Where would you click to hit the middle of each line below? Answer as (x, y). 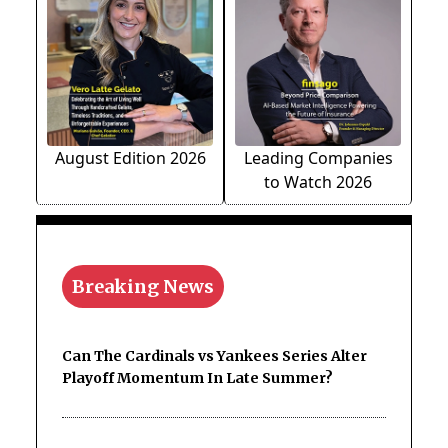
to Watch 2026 (318, 181)
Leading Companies (318, 157)
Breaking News (143, 286)
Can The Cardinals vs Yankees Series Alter (214, 355)
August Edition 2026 (130, 157)
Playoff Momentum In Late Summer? (197, 377)
